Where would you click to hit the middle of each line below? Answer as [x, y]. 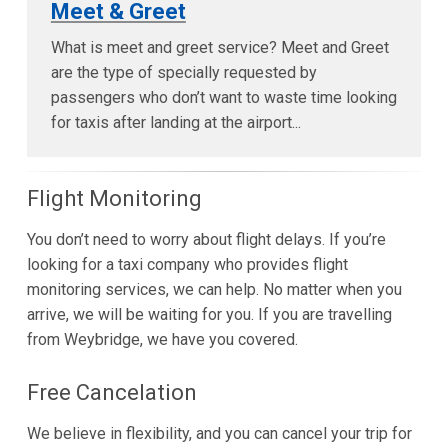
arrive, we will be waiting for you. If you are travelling [209, 315]
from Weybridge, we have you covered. [162, 340]
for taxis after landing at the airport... [175, 123]
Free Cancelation [111, 393]
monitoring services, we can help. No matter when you [214, 290]
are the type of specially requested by [183, 73]
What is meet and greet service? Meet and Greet [219, 48]
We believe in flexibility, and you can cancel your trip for [219, 434]
